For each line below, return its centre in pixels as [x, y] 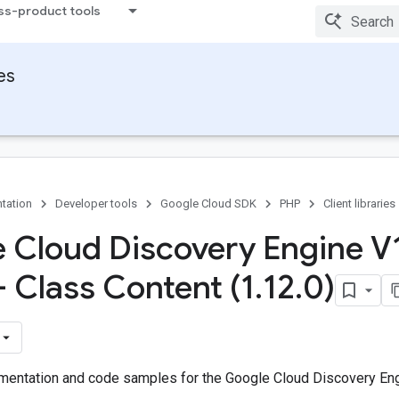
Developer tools [96, 204]
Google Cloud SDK [208, 204]
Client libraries [359, 204]
